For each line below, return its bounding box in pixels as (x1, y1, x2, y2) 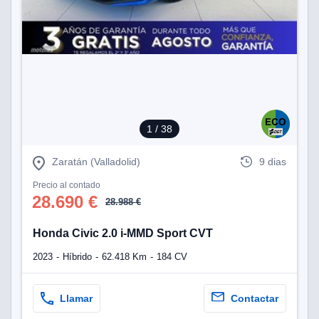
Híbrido (63, 251, 92, 262)
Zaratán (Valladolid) (52, 156, 140, 168)
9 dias (259, 156, 286, 168)
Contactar (231, 292, 278, 304)
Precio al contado (33, 179, 100, 190)
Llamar (60, 292, 93, 304)
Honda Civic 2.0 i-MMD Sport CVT (33, 227, 213, 240)
